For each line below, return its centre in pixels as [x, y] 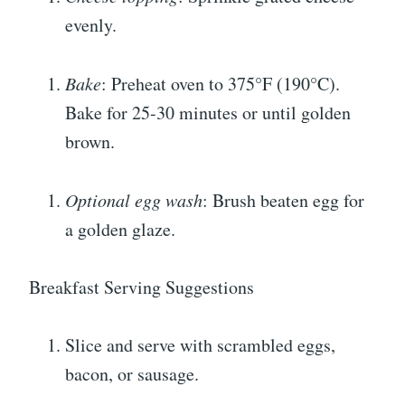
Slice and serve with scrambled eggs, [200, 344]
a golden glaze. [120, 229]
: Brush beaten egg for [283, 200]
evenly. [91, 24]
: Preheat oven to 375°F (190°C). [221, 83]
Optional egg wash [134, 199]
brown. [90, 141]
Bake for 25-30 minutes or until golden [208, 112]
